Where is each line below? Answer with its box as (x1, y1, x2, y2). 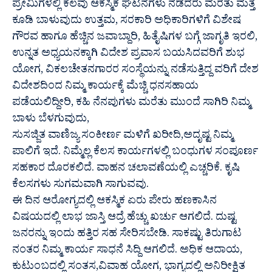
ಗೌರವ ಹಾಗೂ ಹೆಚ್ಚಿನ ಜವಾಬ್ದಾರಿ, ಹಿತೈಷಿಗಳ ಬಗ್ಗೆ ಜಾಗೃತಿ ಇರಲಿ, (12, 29, 257, 47)
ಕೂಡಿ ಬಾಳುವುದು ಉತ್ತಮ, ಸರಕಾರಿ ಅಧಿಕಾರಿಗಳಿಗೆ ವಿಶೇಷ (12, 13, 241, 31)
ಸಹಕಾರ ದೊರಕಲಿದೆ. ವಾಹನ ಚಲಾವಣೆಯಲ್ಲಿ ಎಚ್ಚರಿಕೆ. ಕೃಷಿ (12, 160, 240, 178)
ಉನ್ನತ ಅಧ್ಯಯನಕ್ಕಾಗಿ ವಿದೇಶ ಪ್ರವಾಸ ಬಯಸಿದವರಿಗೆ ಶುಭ (12, 46, 245, 64)
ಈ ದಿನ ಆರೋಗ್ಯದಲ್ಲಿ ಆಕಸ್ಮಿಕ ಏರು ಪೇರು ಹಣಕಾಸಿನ (12, 193, 217, 211)
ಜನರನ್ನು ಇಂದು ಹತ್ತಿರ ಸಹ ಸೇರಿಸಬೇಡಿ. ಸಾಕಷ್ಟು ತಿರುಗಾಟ (12, 226, 242, 244)
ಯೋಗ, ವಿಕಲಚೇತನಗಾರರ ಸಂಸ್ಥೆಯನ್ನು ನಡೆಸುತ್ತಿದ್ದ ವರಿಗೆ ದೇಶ (12, 62, 259, 80)
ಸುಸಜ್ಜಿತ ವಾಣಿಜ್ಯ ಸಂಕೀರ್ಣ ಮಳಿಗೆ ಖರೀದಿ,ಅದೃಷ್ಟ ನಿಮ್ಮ (12, 127, 233, 146)
